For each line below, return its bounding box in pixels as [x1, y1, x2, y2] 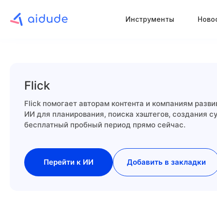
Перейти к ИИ [44, 157, 93, 167]
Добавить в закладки [127, 157, 206, 167]
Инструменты [125, 15, 174, 23]
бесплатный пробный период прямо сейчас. [24, 120, 186, 129]
